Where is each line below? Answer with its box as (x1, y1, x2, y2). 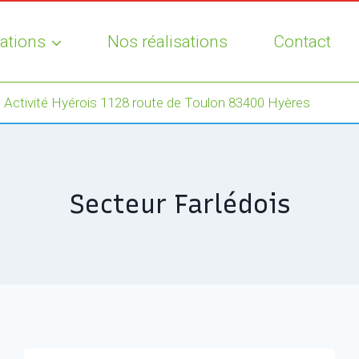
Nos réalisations (107, 31, 228, 51)
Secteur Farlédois (68, 189, 291, 220)
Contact (272, 31, 331, 51)
